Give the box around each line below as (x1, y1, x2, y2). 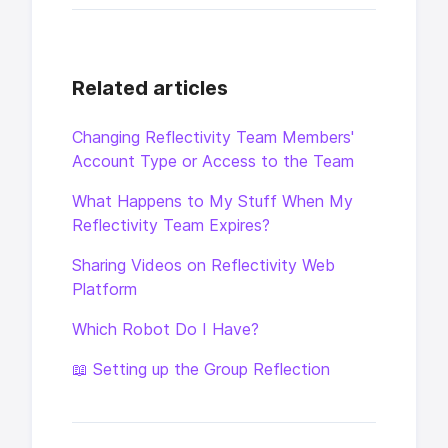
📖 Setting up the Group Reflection (72, 359, 330, 379)
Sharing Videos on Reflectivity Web (72, 255, 335, 275)
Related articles (72, 75, 228, 100)
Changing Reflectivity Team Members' (72, 127, 354, 147)
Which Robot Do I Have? (72, 319, 259, 339)
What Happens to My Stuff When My (72, 191, 353, 211)
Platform (72, 279, 137, 299)
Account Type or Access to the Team (72, 151, 354, 171)
